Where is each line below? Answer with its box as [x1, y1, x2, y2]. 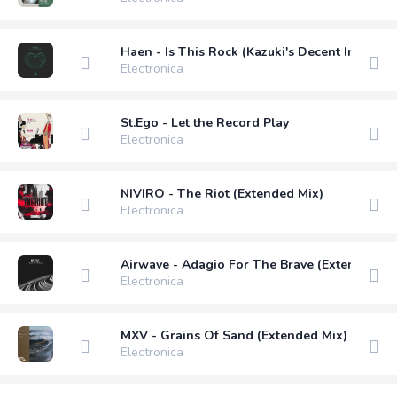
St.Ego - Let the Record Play [121, 113, 289, 131]
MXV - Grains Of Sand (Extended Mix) [121, 326, 347, 344]
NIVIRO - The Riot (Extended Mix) [121, 184, 323, 202]
